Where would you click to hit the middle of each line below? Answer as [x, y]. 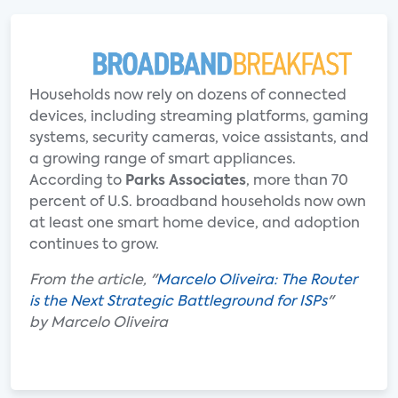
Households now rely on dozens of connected [188, 96]
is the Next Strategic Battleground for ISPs [178, 302]
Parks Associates [186, 181]
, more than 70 [297, 181]
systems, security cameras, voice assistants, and [199, 139]
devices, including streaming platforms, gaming [199, 117]
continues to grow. [94, 245]
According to [77, 181]
